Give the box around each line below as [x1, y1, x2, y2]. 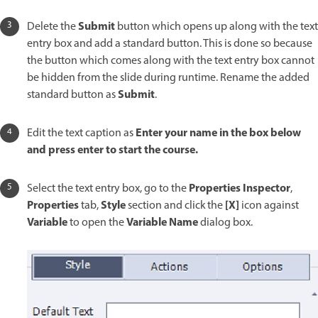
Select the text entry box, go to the [27, 180, 189, 198]
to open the [67, 214, 126, 232]
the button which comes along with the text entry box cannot [27, 53, 314, 70]
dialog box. [200, 214, 253, 232]
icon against [241, 197, 299, 215]
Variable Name [126, 214, 200, 233]
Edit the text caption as [27, 125, 136, 143]
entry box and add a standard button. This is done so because [27, 35, 312, 53]
